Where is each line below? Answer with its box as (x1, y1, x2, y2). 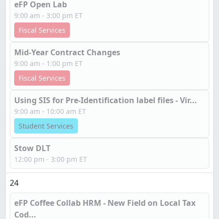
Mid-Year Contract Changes (14, 47, 120, 58)
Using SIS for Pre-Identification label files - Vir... (14, 95, 197, 106)
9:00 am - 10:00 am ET (14, 107, 86, 116)
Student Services (19, 121, 73, 131)
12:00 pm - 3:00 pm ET (14, 154, 87, 164)
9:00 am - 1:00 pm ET (14, 59, 83, 68)
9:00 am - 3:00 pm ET (14, 11, 83, 20)
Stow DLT (14, 143, 50, 153)
